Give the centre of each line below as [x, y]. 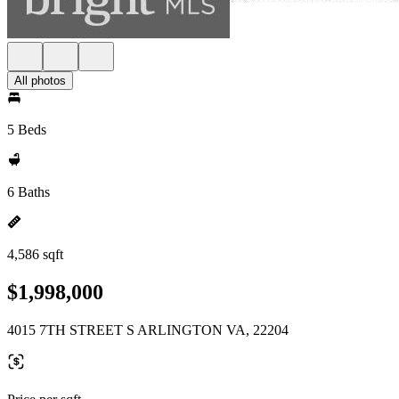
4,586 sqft [35, 254]
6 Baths [28, 192]
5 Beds [27, 130]
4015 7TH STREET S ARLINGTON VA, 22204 [148, 330]
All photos [40, 81]
